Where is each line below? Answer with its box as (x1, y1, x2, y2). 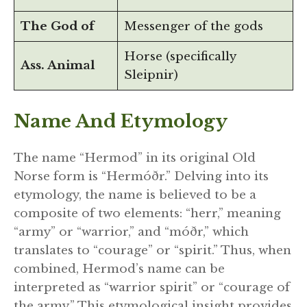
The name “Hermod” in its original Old (14, 150, 256, 165)
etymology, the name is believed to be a (14, 187, 256, 202)
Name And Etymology (14, 110, 228, 132)
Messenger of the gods (123, 19, 263, 34)
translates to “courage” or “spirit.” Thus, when (14, 243, 291, 258)
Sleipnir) (123, 68, 178, 83)
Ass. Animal (20, 58, 95, 73)
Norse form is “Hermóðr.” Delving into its (14, 169, 269, 184)
